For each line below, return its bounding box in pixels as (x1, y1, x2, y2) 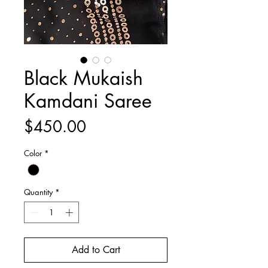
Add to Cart (71, 243, 120, 256)
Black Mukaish (24, 66, 143, 90)
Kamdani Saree (24, 89, 152, 113)
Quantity (24, 187, 53, 198)
